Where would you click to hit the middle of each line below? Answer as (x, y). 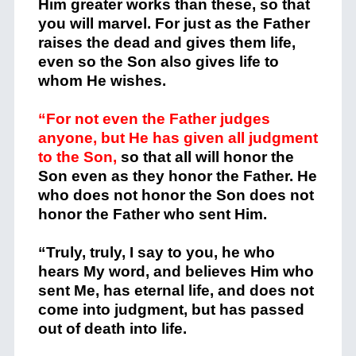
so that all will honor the (207, 157)
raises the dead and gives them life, (166, 42)
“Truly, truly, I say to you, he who (156, 252)
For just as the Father (232, 23)
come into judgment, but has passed (171, 309)
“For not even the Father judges (154, 118)
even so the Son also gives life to (158, 61)
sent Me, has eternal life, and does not (176, 290)
